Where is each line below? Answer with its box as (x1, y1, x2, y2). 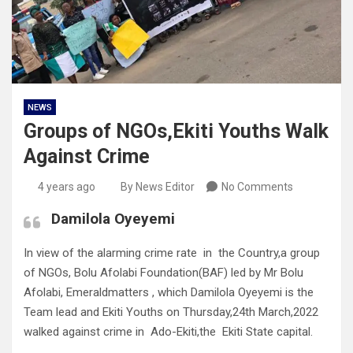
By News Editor (121, 180, 195, 194)
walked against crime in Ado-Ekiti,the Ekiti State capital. (24, 325, 313, 340)
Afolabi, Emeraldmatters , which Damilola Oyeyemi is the (24, 285, 314, 300)
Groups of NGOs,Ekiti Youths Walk (24, 120, 329, 143)
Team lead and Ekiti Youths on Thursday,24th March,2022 (24, 305, 321, 320)
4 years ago (37, 180, 95, 194)
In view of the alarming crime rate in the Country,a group (24, 246, 320, 261)
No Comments (221, 180, 293, 194)
